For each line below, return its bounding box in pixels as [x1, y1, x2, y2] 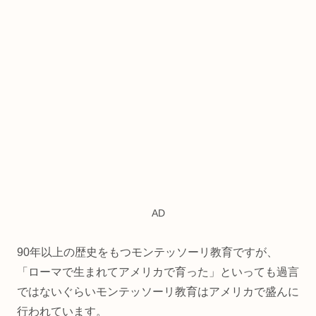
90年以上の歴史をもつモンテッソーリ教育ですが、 [17, 245, 278, 258]
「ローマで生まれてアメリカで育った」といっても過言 [17, 265, 299, 278]
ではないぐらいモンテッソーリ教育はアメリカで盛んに [17, 285, 299, 298]
